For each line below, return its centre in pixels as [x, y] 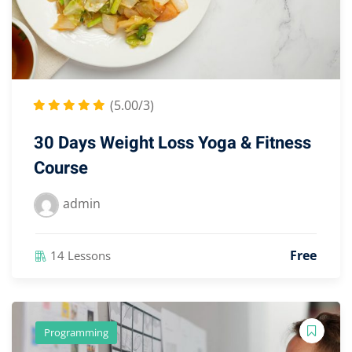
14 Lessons [81, 255]
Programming [76, 332]
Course [61, 168]
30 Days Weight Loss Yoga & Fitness [172, 143]
